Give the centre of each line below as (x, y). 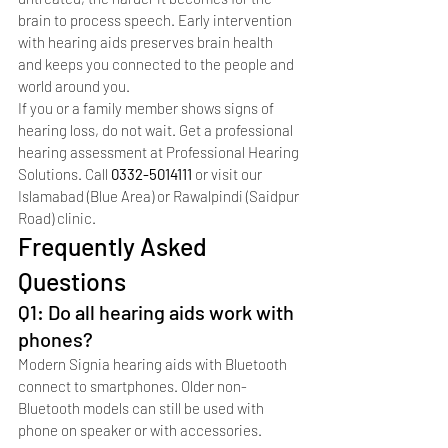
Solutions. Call (64, 173)
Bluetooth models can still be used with (142, 407)
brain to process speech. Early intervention (156, 19)
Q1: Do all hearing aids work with (158, 311)
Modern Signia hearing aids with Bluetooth (154, 363)
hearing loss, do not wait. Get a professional (157, 129)
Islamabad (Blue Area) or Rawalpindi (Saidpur (160, 195)
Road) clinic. (57, 217)
